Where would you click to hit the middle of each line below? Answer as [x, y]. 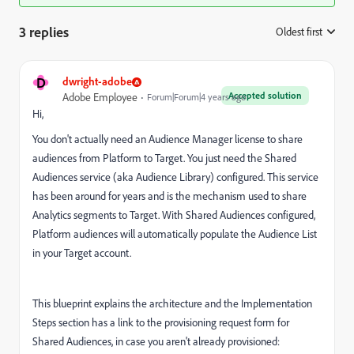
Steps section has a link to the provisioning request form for [161, 322]
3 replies [44, 32]
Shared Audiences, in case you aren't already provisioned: [156, 341]
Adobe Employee [100, 97]
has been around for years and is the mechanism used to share [169, 196]
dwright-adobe [97, 81]
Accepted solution [265, 95]
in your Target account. [82, 253]
